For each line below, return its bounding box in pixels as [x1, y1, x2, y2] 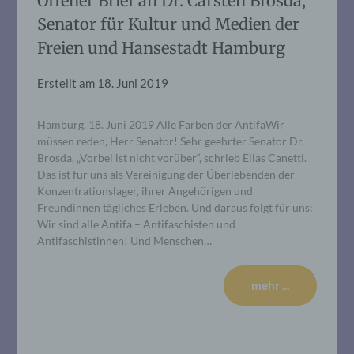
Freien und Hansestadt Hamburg [37, 37, 286, 58]
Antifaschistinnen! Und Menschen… [37, 233, 213, 247]
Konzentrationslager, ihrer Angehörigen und [37, 183, 254, 198]
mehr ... [250, 277, 289, 292]
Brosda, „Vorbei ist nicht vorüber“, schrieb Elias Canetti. [37, 150, 307, 164]
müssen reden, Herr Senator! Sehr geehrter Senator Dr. [37, 134, 305, 148]
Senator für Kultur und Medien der [37, 13, 300, 34]
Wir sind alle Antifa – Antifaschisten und [37, 217, 236, 231]
